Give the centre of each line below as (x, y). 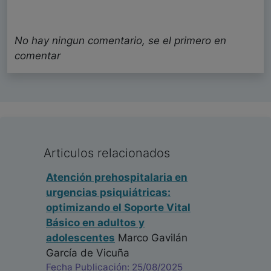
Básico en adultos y (95, 223)
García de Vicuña (88, 253)
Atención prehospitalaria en (117, 178)
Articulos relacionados (107, 153)
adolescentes (80, 238)
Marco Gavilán (151, 238)
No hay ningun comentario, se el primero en (120, 41)
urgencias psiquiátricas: (108, 193)
